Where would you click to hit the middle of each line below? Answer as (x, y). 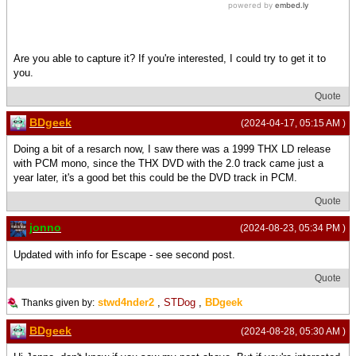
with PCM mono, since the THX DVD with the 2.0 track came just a (168, 164)
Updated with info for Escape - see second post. (124, 254)
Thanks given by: (58, 302)
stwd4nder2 (126, 302)
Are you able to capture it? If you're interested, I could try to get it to (170, 58)
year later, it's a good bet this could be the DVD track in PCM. (155, 178)
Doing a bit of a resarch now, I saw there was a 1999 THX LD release (172, 149)
